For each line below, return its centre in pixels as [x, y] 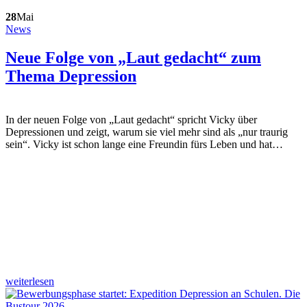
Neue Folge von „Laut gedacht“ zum [133, 58]
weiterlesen [30, 282]
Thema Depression [71, 76]
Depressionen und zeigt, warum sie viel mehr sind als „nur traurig [147, 132]
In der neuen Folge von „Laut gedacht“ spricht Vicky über [131, 120]
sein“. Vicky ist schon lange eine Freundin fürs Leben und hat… [144, 145]
